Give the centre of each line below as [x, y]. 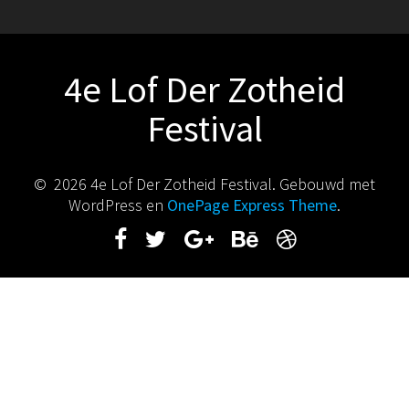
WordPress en [118, 204]
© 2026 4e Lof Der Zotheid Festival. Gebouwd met [204, 184]
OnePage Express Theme [252, 204]
